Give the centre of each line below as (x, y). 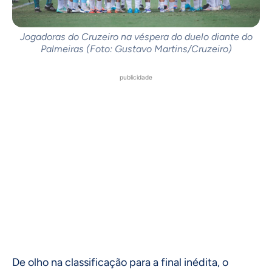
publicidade (136, 77)
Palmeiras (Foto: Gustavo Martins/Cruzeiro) (136, 49)
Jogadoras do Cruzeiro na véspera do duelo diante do (136, 36)
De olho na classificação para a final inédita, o (120, 262)
